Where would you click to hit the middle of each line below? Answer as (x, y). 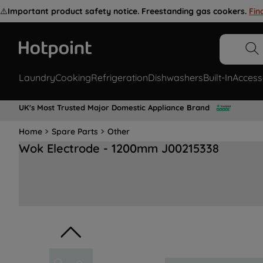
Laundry (37, 78)
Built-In (218, 78)
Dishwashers (176, 78)
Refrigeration (119, 78)
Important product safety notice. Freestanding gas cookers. (127, 11)
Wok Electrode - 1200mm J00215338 (119, 149)
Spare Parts (75, 131)
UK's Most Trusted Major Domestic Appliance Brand (114, 107)
